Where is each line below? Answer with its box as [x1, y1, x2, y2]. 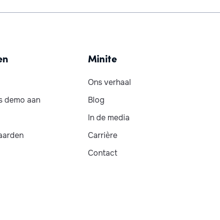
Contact [87, 148, 117, 158]
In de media [87, 112, 130, 123]
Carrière [87, 130, 117, 140]
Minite [87, 51, 117, 65]
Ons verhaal [87, 77, 131, 87]
